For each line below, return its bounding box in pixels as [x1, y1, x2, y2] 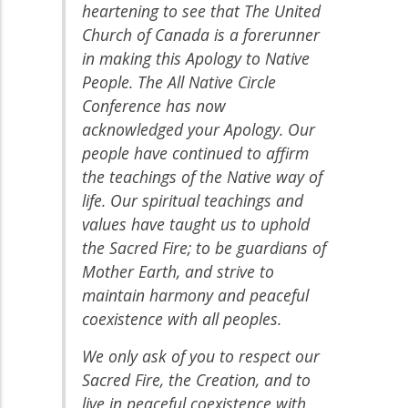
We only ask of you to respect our [81, 344, 320, 367]
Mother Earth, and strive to [81, 260, 274, 282]
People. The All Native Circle [81, 70, 276, 93]
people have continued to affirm [81, 141, 309, 164]
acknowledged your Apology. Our [81, 117, 315, 140]
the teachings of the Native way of [81, 165, 322, 188]
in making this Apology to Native [81, 46, 310, 69]
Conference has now [81, 94, 226, 117]
